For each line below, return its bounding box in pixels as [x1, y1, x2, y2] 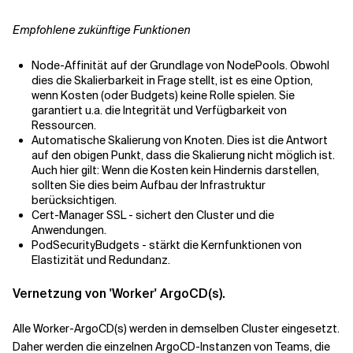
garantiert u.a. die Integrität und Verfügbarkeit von [32, 102, 287, 117]
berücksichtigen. [32, 192, 117, 207]
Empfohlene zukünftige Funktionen [13, 22, 191, 37]
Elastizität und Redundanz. [32, 252, 170, 267]
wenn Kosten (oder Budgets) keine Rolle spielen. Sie [32, 87, 295, 102]
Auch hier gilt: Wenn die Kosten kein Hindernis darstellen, [32, 162, 319, 177]
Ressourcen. [32, 117, 96, 132]
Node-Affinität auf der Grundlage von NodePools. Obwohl [32, 58, 329, 72]
